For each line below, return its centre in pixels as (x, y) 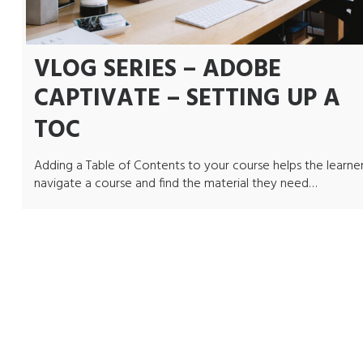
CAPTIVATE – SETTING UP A (187, 98)
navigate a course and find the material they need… (175, 184)
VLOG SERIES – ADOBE (157, 69)
